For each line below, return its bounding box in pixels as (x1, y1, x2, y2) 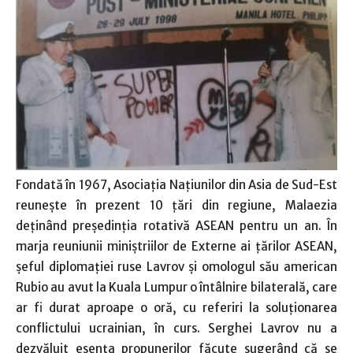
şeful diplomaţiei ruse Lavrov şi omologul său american (16, 258, 337, 274)
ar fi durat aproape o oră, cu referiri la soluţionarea (16, 299, 337, 315)
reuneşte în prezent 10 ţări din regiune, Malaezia (16, 197, 337, 213)
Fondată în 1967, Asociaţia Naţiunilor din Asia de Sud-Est (16, 176, 337, 192)
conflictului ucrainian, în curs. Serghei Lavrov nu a (16, 320, 337, 336)
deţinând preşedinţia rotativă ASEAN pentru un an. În (16, 217, 337, 233)
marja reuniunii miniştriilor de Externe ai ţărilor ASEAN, (16, 238, 337, 254)
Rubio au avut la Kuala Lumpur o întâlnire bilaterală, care (16, 279, 337, 295)
